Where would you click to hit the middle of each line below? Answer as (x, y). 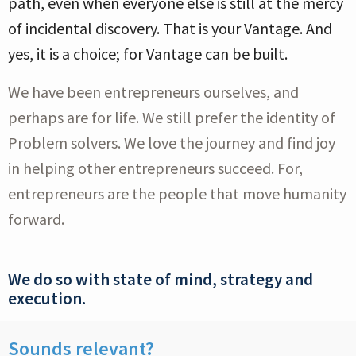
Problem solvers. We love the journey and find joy (172, 143)
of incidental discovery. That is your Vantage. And (170, 29)
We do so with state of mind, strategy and (161, 280)
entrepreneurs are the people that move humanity (177, 194)
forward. (36, 219)
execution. (47, 299)
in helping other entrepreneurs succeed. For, (155, 168)
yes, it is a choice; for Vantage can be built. (148, 54)
